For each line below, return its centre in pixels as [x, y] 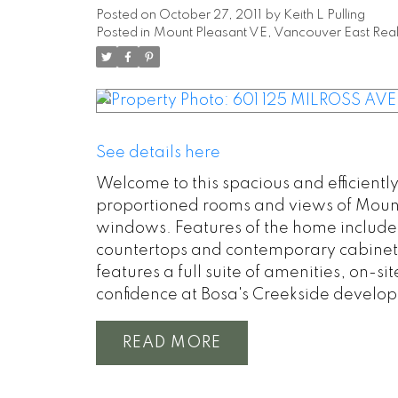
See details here [158, 152]
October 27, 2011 [210, 15]
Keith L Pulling [324, 15]
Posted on [127, 15]
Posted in [123, 32]
